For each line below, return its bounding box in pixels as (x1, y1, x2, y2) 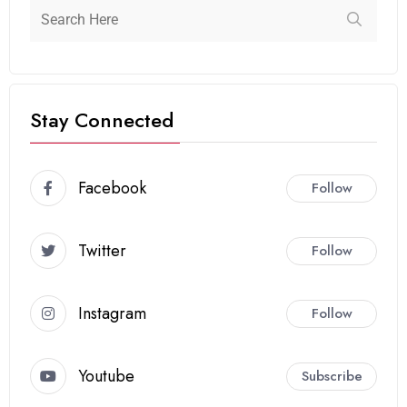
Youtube (78, 363, 134, 388)
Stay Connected (30, 105, 174, 135)
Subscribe (301, 365, 362, 386)
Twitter (78, 238, 126, 263)
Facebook (78, 175, 146, 200)
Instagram (78, 301, 146, 325)
